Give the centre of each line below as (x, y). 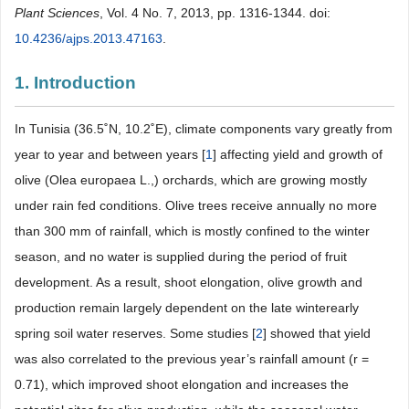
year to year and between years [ (110, 154)
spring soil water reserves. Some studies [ (135, 333)
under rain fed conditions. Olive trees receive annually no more (196, 205)
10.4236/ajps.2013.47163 (89, 38)
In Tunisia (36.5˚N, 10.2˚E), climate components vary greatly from (204, 129)
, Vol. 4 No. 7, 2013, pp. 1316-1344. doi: (215, 13)
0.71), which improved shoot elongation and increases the (182, 384)
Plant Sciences (57, 13)
